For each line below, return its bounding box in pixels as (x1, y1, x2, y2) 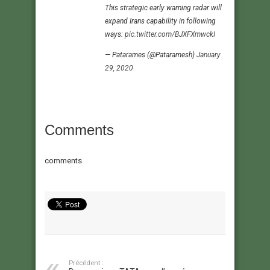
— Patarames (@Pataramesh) (105, 50, 196, 59)
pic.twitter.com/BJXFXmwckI (125, 30, 215, 39)
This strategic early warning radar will (105, 3, 222, 12)
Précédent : (69, 259, 104, 267)
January (196, 50, 221, 59)
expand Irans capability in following (105, 16, 216, 25)
